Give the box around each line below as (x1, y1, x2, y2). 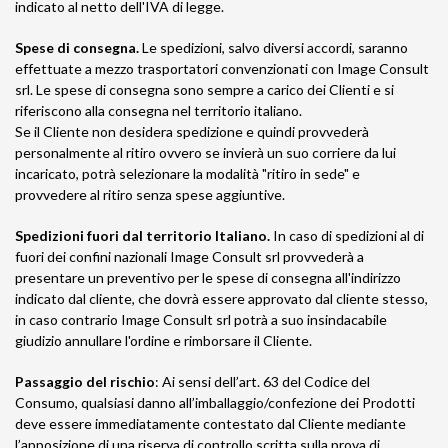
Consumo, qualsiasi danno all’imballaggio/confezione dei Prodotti (15, 394, 415, 411)
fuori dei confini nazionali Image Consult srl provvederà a (15, 248, 364, 265)
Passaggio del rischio (15, 373, 155, 390)
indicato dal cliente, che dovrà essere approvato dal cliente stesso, (15, 290, 428, 307)
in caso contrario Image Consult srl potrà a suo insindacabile (15, 311, 387, 328)
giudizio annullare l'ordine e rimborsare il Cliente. (15, 332, 312, 349)
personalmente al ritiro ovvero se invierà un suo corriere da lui (15, 144, 396, 161)
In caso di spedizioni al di (270, 227, 424, 244)
